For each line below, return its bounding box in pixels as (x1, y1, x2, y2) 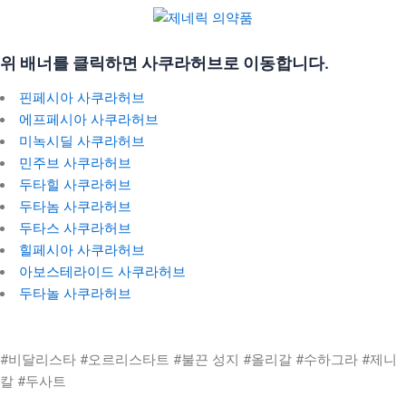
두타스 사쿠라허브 (18, 219, 131, 237)
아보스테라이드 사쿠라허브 (18, 263, 186, 280)
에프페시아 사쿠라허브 (18, 111, 159, 128)
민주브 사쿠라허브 (18, 154, 131, 171)
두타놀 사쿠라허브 (18, 285, 131, 302)
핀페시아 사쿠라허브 (18, 89, 145, 106)
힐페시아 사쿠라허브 (18, 241, 145, 258)
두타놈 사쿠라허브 (18, 198, 131, 215)
